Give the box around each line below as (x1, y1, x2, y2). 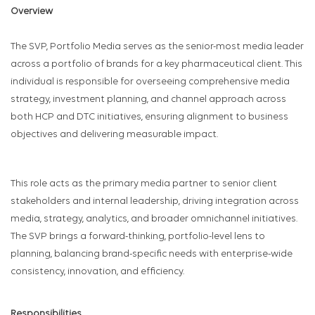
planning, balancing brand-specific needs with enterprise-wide (11, 249, 292, 260)
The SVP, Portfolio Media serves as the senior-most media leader (11, 41, 304, 53)
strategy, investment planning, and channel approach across (11, 94, 286, 105)
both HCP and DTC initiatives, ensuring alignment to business (11, 112, 288, 123)
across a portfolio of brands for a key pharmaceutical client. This (11, 59, 302, 70)
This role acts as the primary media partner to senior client (11, 179, 277, 190)
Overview (11, 6, 53, 18)
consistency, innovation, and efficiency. (11, 266, 184, 278)
